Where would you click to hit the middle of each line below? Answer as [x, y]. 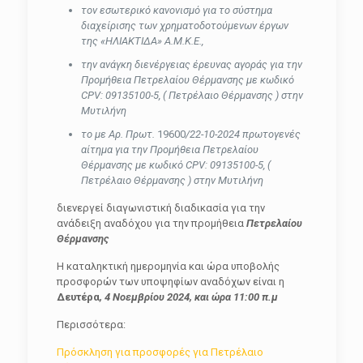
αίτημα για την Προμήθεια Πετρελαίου [169, 149]
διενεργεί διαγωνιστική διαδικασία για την [160, 208]
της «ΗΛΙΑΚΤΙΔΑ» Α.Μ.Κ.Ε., [142, 41]
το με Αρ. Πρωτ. [119, 134]
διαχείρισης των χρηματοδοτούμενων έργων [184, 26]
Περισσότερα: [91, 325]
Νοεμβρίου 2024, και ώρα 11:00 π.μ [194, 297]
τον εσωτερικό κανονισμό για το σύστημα [176, 10]
